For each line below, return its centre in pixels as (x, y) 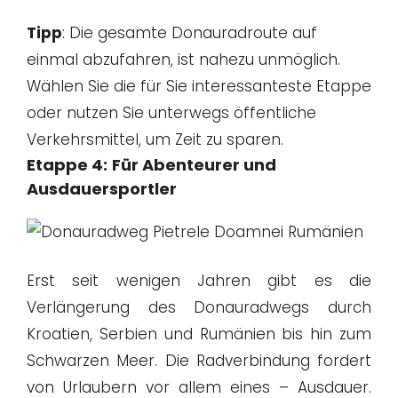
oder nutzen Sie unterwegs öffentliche (171, 112)
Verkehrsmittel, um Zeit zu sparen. (155, 139)
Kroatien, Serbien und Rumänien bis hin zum (199, 334)
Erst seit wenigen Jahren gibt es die (199, 281)
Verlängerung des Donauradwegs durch (199, 308)
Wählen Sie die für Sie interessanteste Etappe (199, 86)
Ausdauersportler (102, 188)
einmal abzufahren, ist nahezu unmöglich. (183, 59)
